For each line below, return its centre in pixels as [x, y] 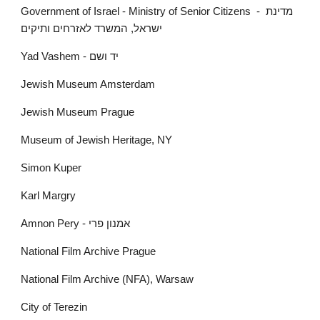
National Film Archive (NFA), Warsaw [107, 279]
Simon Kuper [51, 168]
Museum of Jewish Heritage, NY [97, 140]
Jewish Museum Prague [78, 112]
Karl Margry [49, 196]
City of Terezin [54, 307]
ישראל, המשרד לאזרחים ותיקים [92, 29]
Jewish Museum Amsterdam [88, 84]
